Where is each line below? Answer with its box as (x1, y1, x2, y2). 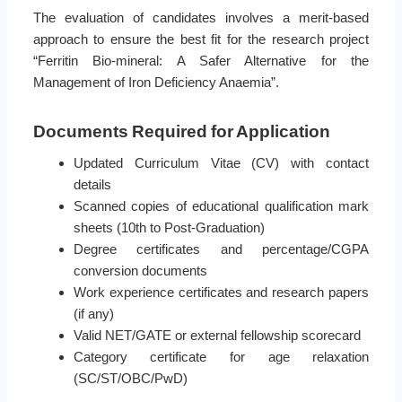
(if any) (73, 305, 114, 321)
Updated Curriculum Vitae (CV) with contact (73, 154, 370, 170)
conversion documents (73, 262, 207, 278)
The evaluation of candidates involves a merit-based (32, 9, 370, 25)
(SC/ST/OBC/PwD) (73, 370, 188, 386)
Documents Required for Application (32, 121, 330, 141)
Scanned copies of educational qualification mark (73, 197, 370, 214)
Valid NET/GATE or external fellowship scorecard (73, 327, 361, 343)
